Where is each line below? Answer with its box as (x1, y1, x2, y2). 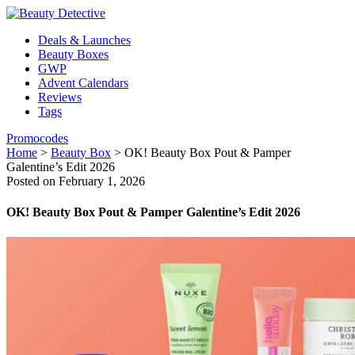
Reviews (38, 90, 82, 104)
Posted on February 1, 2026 (6, 174, 145, 188)
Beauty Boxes (38, 48, 109, 61)
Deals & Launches (38, 33, 131, 47)
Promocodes (6, 132, 68, 145)
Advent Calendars (38, 76, 128, 90)
